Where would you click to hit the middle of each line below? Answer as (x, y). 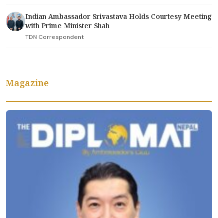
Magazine (27, 83)
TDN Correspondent (54, 37)
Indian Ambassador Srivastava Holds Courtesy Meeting (118, 16)
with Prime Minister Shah (67, 26)
